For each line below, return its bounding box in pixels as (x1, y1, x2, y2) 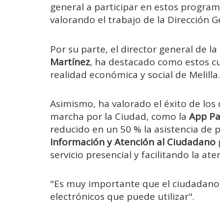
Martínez (50, 55, 90, 68)
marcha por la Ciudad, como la (50, 110, 189, 123)
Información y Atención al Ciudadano (50, 135, 216, 148)
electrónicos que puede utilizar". (50, 190, 194, 203)
